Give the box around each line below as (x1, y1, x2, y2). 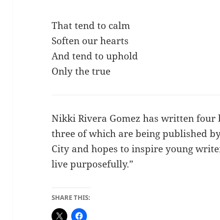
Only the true (52, 65, 111, 78)
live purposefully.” (52, 157, 134, 170)
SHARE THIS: (52, 192, 91, 202)
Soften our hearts (52, 34, 129, 47)
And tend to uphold (52, 50, 138, 62)
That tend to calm (52, 19, 131, 32)
